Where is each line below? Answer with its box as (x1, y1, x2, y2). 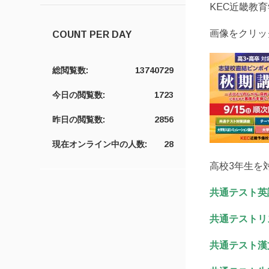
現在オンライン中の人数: (52, 139, 148, 149)
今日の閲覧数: (52, 90, 106, 100)
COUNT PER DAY (52, 29, 132, 40)
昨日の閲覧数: (52, 115, 106, 124)
